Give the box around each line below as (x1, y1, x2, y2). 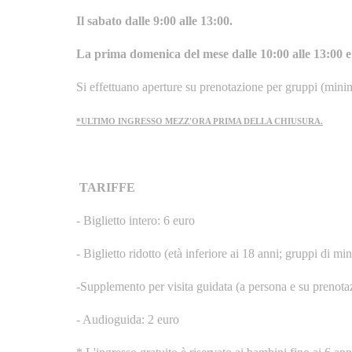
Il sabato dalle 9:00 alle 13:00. (76, 13, 233, 27)
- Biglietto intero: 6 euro (76, 213, 195, 227)
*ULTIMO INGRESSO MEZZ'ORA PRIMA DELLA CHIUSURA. (76, 116, 323, 126)
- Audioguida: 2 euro (76, 312, 179, 326)
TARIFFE (79, 180, 135, 194)
